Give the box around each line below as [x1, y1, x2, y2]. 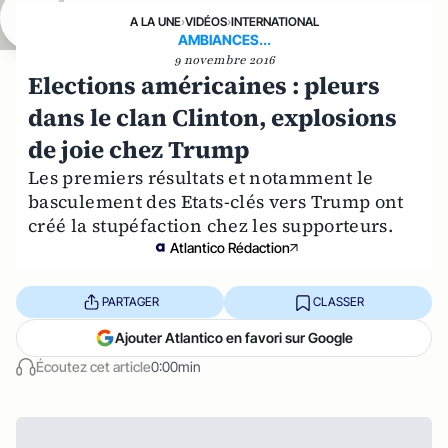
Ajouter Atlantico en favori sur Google [115, 328, 353, 346]
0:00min [151, 357, 201, 375]
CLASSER [312, 294, 364, 310]
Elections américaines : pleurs [28, 68, 380, 102]
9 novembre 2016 [173, 51, 275, 68]
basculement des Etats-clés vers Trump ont [28, 188, 404, 214]
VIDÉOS [184, 13, 227, 29]
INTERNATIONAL [230, 13, 319, 29]
